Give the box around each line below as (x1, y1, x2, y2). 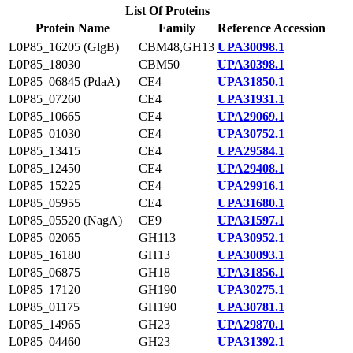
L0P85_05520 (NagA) (9, 214, 122, 227)
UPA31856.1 (217, 266, 284, 279)
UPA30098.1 (217, 40, 284, 54)
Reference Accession (217, 21, 325, 35)
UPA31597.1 (217, 214, 284, 227)
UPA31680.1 (217, 196, 284, 210)
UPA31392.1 (217, 335, 284, 348)
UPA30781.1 (217, 300, 284, 314)
